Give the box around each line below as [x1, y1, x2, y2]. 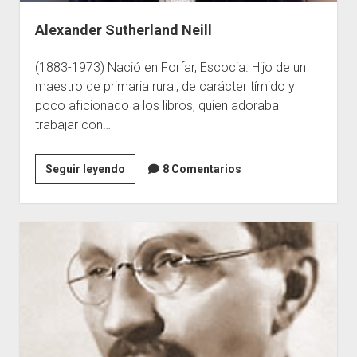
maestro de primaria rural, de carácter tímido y [34, 78, 295, 94]
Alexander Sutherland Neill [34, 21, 212, 38]
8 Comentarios [162, 162, 241, 175]
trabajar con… [34, 116, 111, 132]
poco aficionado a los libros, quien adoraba [34, 97, 279, 113]
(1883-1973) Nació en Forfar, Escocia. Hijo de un [34, 59, 306, 75]
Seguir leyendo [45, 162, 125, 175]
